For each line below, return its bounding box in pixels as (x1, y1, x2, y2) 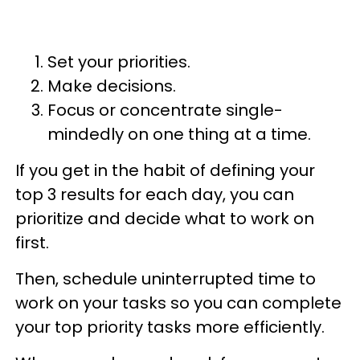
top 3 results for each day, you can (15, 182, 294, 206)
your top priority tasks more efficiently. (15, 315, 329, 338)
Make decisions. (47, 74, 176, 97)
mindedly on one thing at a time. (47, 122, 311, 145)
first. (15, 231, 49, 254)
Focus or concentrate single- (47, 98, 283, 121)
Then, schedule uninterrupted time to (15, 267, 316, 290)
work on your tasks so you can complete (15, 291, 342, 314)
